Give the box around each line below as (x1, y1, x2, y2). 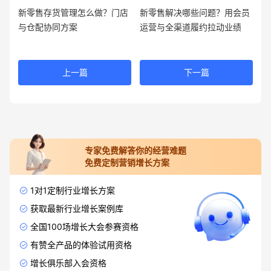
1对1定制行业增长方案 (30, 185, 115, 196)
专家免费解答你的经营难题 (85, 145, 186, 156)
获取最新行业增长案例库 (30, 203, 123, 214)
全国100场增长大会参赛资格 (30, 221, 139, 232)
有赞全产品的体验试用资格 (30, 240, 132, 250)
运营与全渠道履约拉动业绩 (140, 22, 241, 33)
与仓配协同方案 (18, 22, 77, 33)
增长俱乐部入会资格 (30, 258, 106, 269)
